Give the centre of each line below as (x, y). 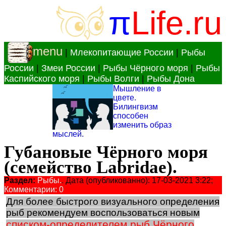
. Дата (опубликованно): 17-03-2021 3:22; (137, 180)
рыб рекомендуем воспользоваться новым (103, 213)
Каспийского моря (42, 79)
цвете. (125, 98)
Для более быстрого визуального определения (113, 202)
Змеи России (68, 68)
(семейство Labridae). (91, 167)
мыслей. (68, 134)
